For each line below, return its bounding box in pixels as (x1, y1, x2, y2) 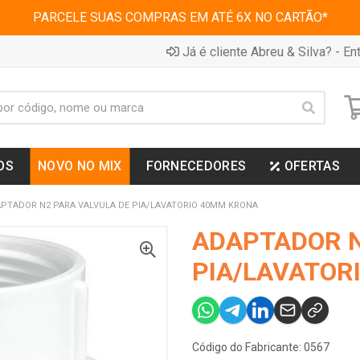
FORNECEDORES (145, 158, 247, 174)
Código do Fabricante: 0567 (192, 341, 329, 354)
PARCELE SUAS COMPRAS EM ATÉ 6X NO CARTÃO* (32, 10, 328, 25)
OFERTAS (284, 158, 340, 174)
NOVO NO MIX (38, 158, 122, 174)
